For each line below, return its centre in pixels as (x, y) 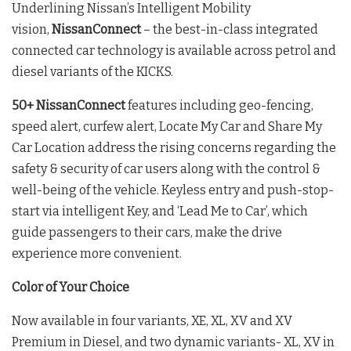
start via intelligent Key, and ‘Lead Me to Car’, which (160, 212)
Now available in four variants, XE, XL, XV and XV (152, 321)
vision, (32, 30)
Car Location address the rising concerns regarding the (174, 148)
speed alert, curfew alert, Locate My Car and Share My (167, 127)
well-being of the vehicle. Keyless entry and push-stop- (173, 190)
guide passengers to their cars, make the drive (147, 233)
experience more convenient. (97, 254)
